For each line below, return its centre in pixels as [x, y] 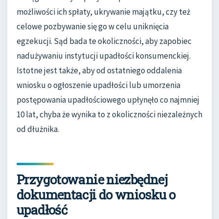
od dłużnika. [38, 129]
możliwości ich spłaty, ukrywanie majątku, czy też [103, 11]
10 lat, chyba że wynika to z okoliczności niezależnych [109, 114]
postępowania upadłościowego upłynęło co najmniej [108, 99]
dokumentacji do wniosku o [96, 194]
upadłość [42, 209]
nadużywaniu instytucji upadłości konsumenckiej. [104, 55]
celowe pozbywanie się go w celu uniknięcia [93, 26]
